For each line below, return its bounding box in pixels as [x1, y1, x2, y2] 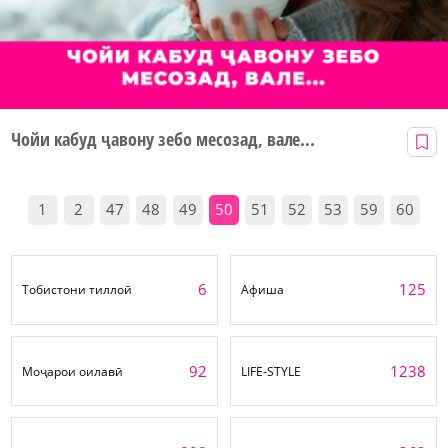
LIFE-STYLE [241, 362, 301, 380]
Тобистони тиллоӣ [22, 281, 132, 299]
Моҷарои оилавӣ [22, 362, 123, 380]
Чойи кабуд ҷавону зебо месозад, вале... [11, 126, 316, 151]
